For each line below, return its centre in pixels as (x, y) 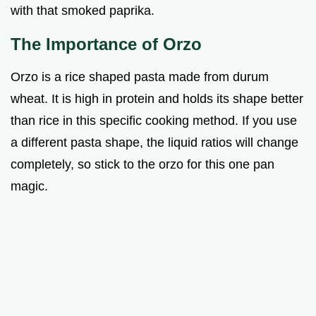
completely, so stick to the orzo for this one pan (142, 164)
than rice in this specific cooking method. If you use (154, 120)
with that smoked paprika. (83, 10)
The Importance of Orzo (106, 44)
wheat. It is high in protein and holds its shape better (157, 98)
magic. (29, 186)
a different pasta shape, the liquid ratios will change (154, 142)
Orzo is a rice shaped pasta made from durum (140, 77)
